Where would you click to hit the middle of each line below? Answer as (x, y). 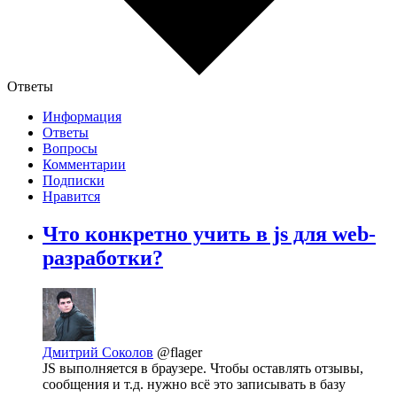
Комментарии (84, 165)
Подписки (74, 181)
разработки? (103, 258)
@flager (179, 353)
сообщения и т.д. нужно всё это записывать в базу (194, 385)
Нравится (71, 197)
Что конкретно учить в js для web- (209, 234)
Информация (82, 117)
